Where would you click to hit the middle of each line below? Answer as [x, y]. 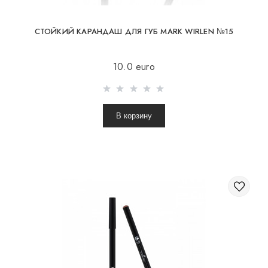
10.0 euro [134, 67]
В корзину [134, 116]
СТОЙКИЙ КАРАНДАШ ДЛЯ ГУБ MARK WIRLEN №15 [134, 31]
